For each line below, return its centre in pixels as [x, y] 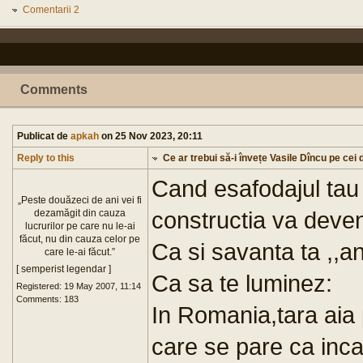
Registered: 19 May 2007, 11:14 [79, 286]
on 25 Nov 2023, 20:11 [151, 136]
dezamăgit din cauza [80, 213]
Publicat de [44, 136]
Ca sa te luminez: [242, 283]
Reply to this [46, 158]
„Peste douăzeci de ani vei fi [80, 200]
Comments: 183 [47, 299]
